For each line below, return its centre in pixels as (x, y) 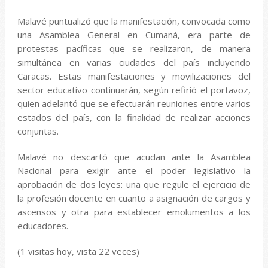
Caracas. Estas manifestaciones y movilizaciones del (134, 76)
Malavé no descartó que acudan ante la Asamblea (134, 157)
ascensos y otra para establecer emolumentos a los (134, 212)
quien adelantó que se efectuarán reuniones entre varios (134, 103)
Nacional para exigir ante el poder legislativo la (134, 170)
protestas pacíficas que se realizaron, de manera (134, 48)
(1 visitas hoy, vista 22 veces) (78, 251)
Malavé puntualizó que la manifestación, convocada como (134, 21)
